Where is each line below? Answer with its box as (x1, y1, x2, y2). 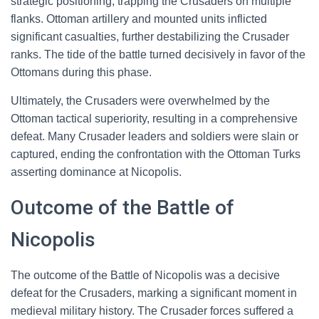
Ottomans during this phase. (11, 66, 152, 78)
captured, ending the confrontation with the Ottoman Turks (11, 148, 300, 160)
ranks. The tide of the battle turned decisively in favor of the (11, 48, 305, 61)
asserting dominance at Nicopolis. (11, 166, 182, 178)
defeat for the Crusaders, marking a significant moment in (11, 287, 297, 299)
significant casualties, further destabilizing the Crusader (11, 31, 289, 43)
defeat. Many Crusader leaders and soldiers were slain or (11, 130, 298, 142)
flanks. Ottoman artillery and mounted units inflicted (11, 13, 267, 25)
